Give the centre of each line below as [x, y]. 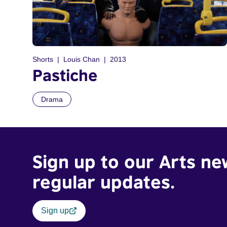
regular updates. [104, 182]
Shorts [43, 59]
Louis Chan [82, 59]
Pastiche [65, 75]
